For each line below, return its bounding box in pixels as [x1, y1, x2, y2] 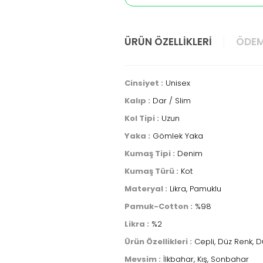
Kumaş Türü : [124, 166, 178, 177]
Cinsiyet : [124, 77, 163, 89]
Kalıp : [124, 95, 150, 106]
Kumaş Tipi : [124, 148, 175, 159]
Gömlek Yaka [150, 130, 203, 141]
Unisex [163, 77, 190, 89]
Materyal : [124, 183, 167, 194]
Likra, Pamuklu [167, 183, 221, 194]
